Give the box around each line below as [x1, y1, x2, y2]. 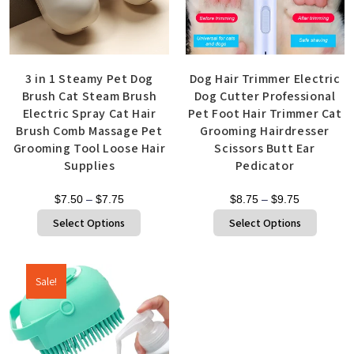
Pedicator [235, 157, 295, 175]
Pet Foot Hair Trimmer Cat [187, 105, 342, 122]
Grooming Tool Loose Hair [13, 140, 166, 157]
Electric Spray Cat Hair [22, 105, 156, 122]
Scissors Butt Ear [214, 140, 315, 157]
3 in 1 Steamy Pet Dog [25, 70, 153, 88]
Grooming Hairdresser [200, 122, 330, 140]
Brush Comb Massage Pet [16, 122, 163, 140]
